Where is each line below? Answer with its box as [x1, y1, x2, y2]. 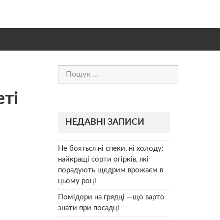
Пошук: [57, 66, 83, 74]
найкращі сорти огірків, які [58, 155, 149, 163]
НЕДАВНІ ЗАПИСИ [65, 117, 144, 127]
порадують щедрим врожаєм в [58, 166, 163, 174]
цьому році [58, 177, 96, 185]
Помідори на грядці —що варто [58, 193, 165, 201]
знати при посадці [58, 204, 119, 212]
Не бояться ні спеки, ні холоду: [58, 144, 164, 152]
